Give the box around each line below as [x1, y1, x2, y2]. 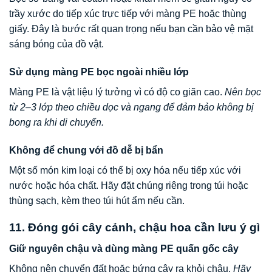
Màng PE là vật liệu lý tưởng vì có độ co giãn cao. [9, 86, 225, 97]
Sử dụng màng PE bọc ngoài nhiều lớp [9, 66, 189, 77]
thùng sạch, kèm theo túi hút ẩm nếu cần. [9, 195, 185, 206]
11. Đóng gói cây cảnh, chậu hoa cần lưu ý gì [9, 221, 260, 234]
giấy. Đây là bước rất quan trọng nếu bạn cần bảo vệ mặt [9, 24, 253, 35]
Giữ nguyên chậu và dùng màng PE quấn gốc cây [9, 243, 239, 254]
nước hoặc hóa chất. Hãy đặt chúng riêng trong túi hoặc [9, 180, 248, 191]
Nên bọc [225, 86, 261, 97]
